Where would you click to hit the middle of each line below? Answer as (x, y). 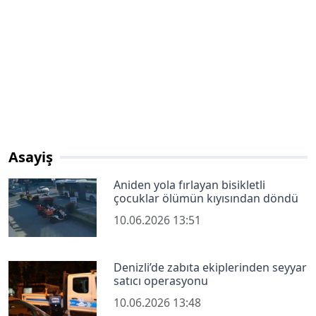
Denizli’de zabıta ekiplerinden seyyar (211, 268)
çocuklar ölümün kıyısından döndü (206, 198)
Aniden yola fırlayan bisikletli (190, 184)
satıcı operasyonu (161, 281)
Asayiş (31, 157)
